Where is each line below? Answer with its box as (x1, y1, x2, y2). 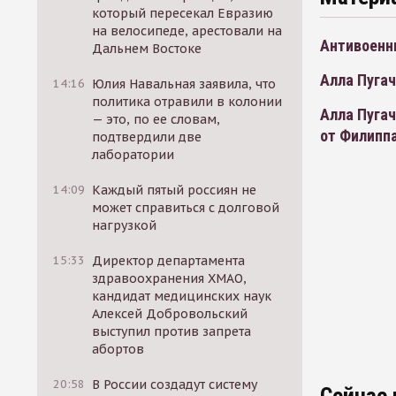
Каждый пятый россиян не (92, 182, 257, 198)
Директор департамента (92, 253, 246, 269)
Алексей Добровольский (92, 306, 248, 322)
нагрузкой (92, 217, 157, 233)
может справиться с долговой (92, 200, 280, 216)
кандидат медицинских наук (92, 288, 272, 304)
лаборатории (92, 147, 175, 163)
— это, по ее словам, (92, 111, 221, 127)
